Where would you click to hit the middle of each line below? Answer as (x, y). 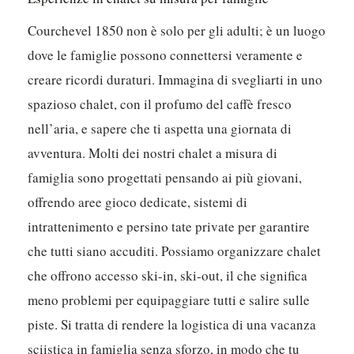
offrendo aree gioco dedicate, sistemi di (138, 202)
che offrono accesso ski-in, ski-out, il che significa (168, 276)
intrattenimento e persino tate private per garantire (169, 227)
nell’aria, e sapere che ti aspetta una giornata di (160, 129)
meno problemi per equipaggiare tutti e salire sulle (169, 300)
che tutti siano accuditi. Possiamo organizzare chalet (175, 251)
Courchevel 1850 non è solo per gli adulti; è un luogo (177, 31)
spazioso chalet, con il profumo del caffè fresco (160, 104)
